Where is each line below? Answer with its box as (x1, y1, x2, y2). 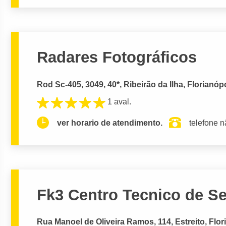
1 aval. (107, 97, 132, 106)
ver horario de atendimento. (57, 118, 163, 127)
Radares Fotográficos (37, 48, 197, 67)
